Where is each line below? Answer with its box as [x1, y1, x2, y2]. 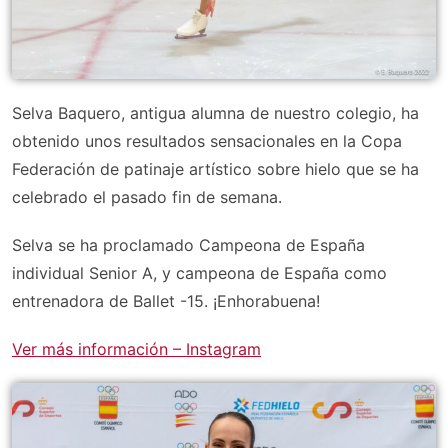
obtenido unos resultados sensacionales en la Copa [12, 131, 402, 152]
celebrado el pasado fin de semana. [12, 187, 282, 208]
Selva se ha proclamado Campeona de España [12, 235, 365, 256]
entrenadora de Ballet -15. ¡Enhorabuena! [12, 291, 320, 312]
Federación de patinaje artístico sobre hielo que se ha [12, 159, 419, 180]
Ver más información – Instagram [12, 339, 261, 360]
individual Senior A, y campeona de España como [12, 263, 387, 284]
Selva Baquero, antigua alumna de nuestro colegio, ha [12, 103, 419, 124]
